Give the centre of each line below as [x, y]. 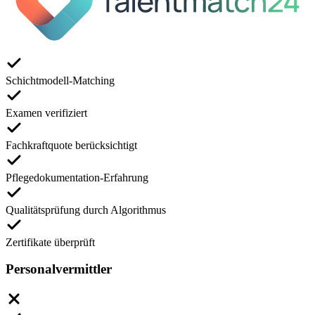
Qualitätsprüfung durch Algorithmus [86, 210]
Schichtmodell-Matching [60, 80]
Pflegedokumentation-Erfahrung [77, 177]
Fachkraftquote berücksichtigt [71, 145]
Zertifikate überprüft [50, 242]
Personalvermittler [59, 269]
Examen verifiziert [46, 112]
